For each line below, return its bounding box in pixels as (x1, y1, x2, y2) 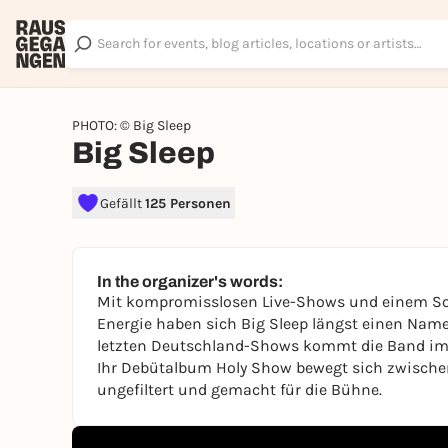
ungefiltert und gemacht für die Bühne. (97, 380, 382, 399)
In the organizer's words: (97, 273, 283, 290)
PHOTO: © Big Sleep (72, 117, 191, 134)
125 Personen (145, 194, 231, 212)
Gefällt (100, 194, 145, 212)
